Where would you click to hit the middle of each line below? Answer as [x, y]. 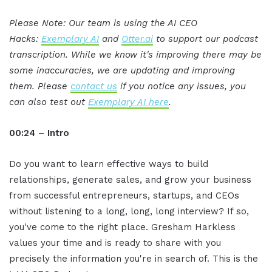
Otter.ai [137, 39]
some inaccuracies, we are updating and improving [122, 71]
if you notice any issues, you [182, 87]
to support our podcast [206, 39]
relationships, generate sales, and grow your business [130, 180]
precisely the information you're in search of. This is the [134, 259]
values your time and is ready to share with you [115, 243]
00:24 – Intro [39, 133]
